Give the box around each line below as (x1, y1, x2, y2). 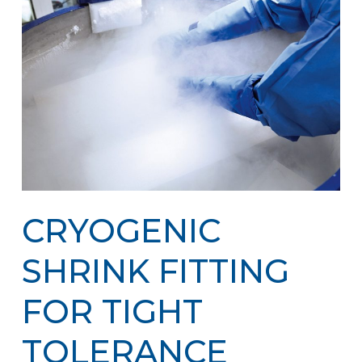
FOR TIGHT (21, 292, 203, 332)
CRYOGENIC (21, 211, 221, 251)
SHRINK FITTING (21, 251, 289, 292)
